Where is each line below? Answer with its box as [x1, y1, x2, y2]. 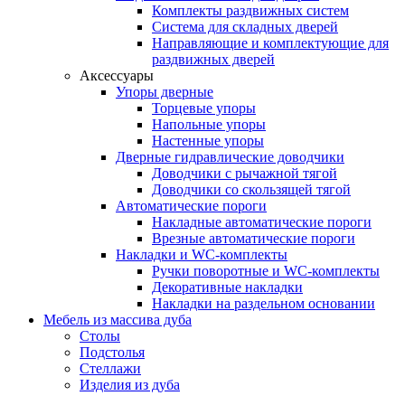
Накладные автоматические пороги [152, 213, 372, 230]
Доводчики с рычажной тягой [152, 165, 337, 181]
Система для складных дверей [152, 18, 338, 34]
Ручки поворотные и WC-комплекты [152, 262, 380, 278]
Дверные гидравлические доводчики [116, 148, 344, 165]
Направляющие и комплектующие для [152, 34, 389, 51]
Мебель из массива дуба [43, 311, 192, 327]
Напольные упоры [152, 116, 266, 132]
